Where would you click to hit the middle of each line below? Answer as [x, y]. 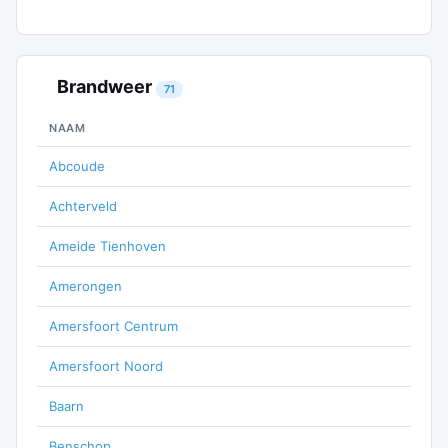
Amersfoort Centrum [113, 326]
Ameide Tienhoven [107, 246]
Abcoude [77, 166]
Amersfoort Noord [106, 366]
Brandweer [104, 86]
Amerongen [85, 286]
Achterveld [83, 206]
